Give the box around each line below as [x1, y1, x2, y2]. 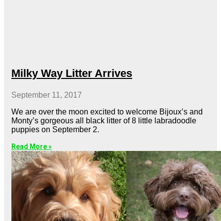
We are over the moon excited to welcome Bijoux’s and [11, 107, 203, 116]
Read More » [11, 142, 52, 150]
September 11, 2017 [11, 90, 82, 99]
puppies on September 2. [11, 125, 99, 134]
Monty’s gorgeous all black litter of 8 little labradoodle [11, 116, 196, 125]
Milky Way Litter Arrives [11, 67, 132, 79]
